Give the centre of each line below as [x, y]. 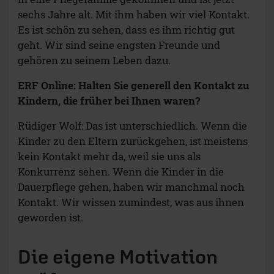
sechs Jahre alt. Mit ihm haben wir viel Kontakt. [134, 15]
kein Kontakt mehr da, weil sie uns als [109, 157]
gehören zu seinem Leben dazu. [94, 61]
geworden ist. [50, 218]
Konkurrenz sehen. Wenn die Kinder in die [121, 172]
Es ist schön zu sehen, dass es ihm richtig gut [126, 30]
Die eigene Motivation [118, 257]
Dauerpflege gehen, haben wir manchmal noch [131, 187]
